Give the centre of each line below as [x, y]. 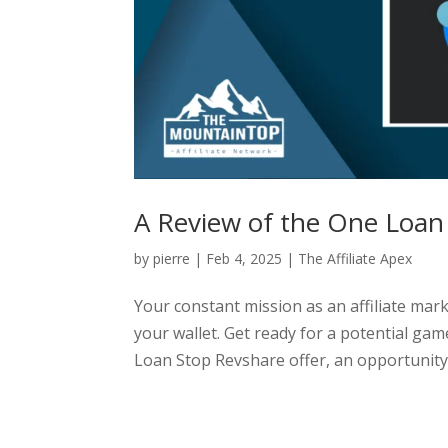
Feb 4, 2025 [244, 259]
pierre [172, 259]
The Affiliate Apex [355, 259]
